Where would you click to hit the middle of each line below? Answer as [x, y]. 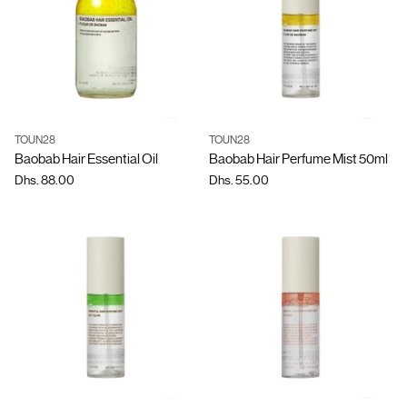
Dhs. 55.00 [239, 180]
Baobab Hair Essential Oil [86, 159]
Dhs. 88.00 [45, 180]
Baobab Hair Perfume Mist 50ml [298, 159]
